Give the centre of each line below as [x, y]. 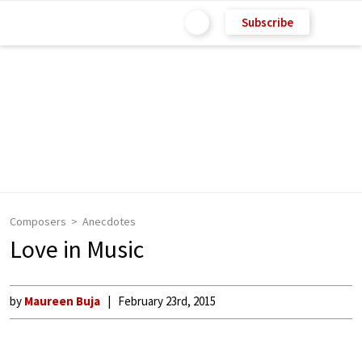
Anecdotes [109, 221]
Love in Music [77, 249]
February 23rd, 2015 [167, 301]
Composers [38, 221]
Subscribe [267, 22]
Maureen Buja [62, 301]
